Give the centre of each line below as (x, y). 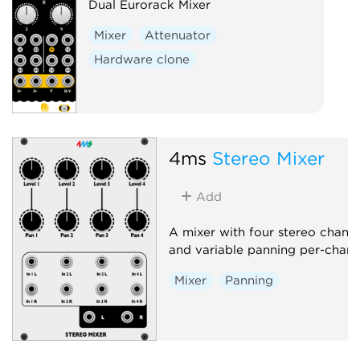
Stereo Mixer (268, 157)
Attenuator (178, 35)
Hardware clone (142, 59)
